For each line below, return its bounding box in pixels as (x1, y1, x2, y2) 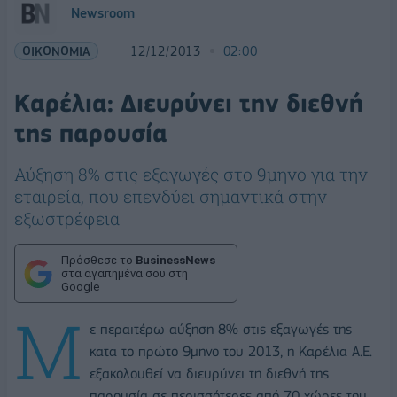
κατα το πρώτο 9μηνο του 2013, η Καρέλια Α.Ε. (90, 342, 372, 360)
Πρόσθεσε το (61, 253, 136, 267)
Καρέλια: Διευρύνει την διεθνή (14, 89, 363, 118)
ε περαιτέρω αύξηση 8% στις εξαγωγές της (90, 320, 352, 338)
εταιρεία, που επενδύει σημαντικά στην (14, 185, 327, 207)
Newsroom (71, 5, 135, 21)
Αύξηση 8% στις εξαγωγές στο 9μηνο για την (14, 163, 368, 185)
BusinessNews (136, 253, 215, 267)
